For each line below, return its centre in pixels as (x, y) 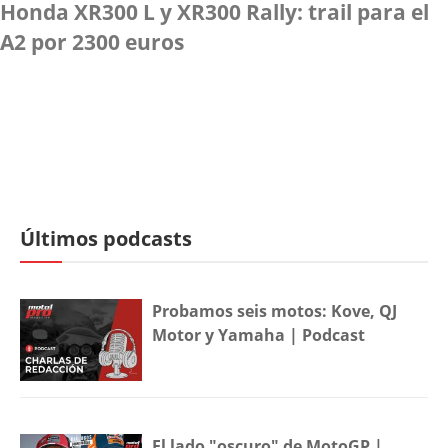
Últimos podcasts (106, 239)
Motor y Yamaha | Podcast (259, 335)
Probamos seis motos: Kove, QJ (275, 311)
